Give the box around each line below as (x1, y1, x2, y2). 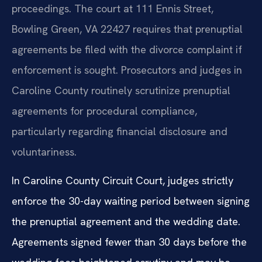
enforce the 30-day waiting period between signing (12, 194, 250, 208)
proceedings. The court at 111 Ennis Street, (12, 1, 213, 15)
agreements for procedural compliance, (12, 104, 197, 118)
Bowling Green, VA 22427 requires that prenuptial (12, 22, 243, 36)
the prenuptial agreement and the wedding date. (12, 215, 240, 229)
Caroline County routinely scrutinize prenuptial (12, 83, 230, 97)
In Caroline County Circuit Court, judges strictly (12, 174, 233, 188)
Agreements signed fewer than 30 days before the (12, 235, 247, 249)
